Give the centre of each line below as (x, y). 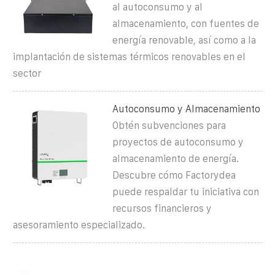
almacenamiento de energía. (176, 158)
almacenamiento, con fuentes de (186, 23)
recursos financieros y (162, 208)
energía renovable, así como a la (184, 40)
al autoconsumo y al (158, 7)
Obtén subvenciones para (169, 125)
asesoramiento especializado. (79, 225)
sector (27, 73)
